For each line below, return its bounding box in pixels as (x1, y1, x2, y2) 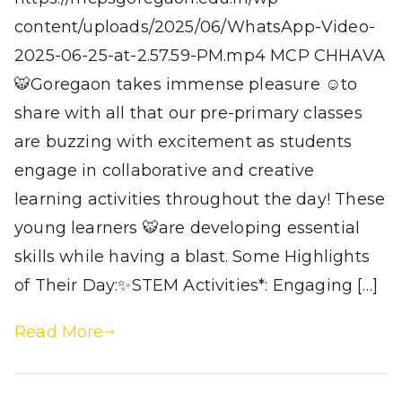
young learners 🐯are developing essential (14, 217, 361, 238)
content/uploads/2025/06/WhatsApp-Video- (14, 16, 376, 37)
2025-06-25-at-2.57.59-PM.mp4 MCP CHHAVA (14, 45, 386, 66)
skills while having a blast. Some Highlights (14, 246, 370, 267)
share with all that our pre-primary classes (14, 102, 363, 123)
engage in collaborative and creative (14, 160, 315, 180)
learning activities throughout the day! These (14, 188, 386, 209)
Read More (14, 321, 104, 342)
